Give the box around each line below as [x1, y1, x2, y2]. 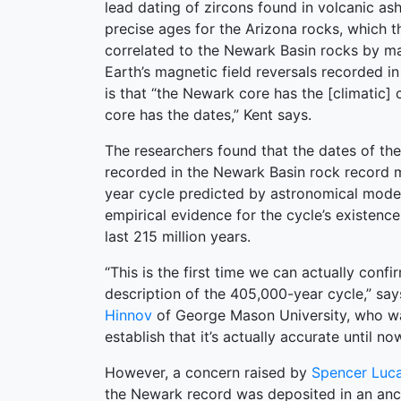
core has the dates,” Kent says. [105, 106, 311, 124]
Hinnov [105, 306, 152, 324]
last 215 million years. [105, 227, 251, 245]
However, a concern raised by [105, 363, 311, 381]
